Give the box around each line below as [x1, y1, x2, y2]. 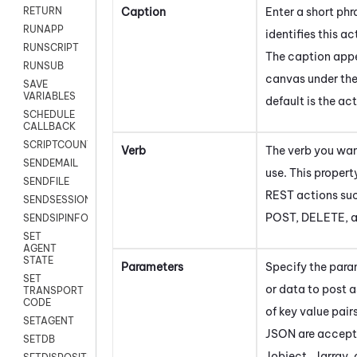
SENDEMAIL [23, 157, 78, 170]
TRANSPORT [23, 284, 84, 297]
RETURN [23, 5, 62, 18]
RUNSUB [23, 60, 64, 73]
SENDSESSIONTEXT [23, 194, 117, 206]
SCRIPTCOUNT [23, 139, 93, 151]
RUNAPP [23, 23, 64, 36]
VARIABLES [23, 90, 76, 103]
